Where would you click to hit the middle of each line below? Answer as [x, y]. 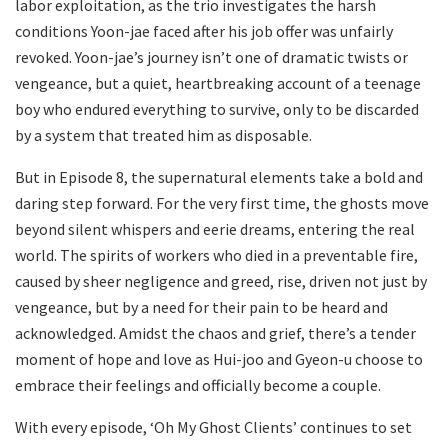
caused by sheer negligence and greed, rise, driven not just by [221, 281]
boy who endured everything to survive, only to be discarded [217, 109]
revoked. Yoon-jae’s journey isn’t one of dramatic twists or [211, 57]
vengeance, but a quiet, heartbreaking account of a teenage [218, 83]
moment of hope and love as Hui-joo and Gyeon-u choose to [219, 359]
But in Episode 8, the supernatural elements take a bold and [219, 177]
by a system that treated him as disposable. [163, 135]
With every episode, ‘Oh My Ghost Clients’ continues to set [213, 427]
